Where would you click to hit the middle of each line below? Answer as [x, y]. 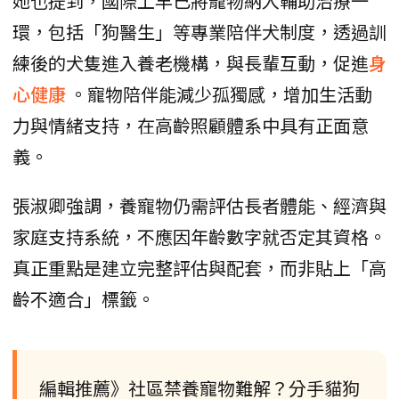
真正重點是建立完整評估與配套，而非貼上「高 [199, 267]
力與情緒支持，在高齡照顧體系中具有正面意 [191, 125]
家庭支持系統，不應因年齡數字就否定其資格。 [199, 236]
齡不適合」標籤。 [84, 298]
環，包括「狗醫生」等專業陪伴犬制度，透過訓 [199, 31]
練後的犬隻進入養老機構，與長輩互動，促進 [191, 62]
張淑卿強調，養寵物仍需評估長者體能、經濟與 [199, 205]
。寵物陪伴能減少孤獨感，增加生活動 [221, 94]
